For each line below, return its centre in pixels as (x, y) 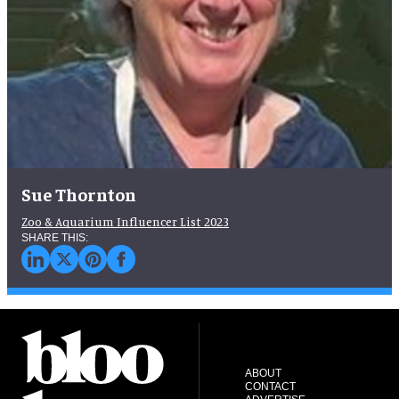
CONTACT (270, 387)
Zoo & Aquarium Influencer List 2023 (125, 221)
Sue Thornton (79, 194)
